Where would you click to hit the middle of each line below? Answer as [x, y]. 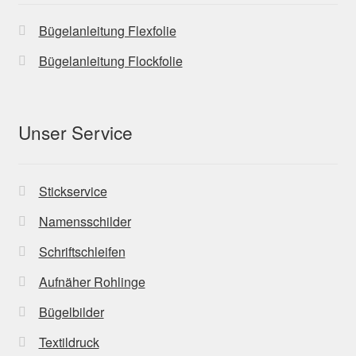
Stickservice [73, 191]
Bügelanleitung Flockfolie [110, 61]
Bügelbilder [71, 311]
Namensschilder [85, 221]
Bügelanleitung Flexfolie [107, 31]
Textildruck [69, 342]
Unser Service [75, 132]
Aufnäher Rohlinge [92, 281]
